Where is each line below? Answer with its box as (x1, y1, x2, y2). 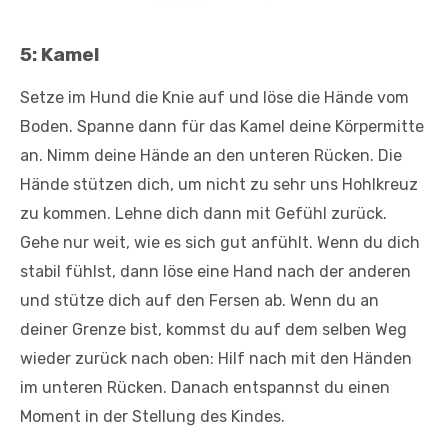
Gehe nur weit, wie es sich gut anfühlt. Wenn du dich (20, 233, 420, 253)
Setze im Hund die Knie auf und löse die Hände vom (20, 88, 409, 108)
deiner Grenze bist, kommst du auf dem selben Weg (20, 320, 407, 340)
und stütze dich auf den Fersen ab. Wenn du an (20, 291, 379, 311)
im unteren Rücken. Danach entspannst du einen (20, 378, 390, 398)
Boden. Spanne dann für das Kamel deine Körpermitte (20, 117, 424, 137)
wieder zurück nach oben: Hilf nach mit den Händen (20, 349, 412, 369)
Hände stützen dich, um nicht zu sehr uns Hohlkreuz (20, 175, 418, 195)
